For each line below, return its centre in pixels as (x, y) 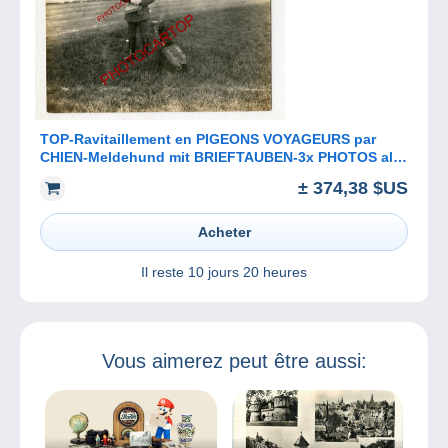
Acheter (224, 232)
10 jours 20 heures (247, 272)
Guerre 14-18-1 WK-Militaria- (135, 174)
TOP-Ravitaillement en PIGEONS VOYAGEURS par (208, 138)
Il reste (164, 272)
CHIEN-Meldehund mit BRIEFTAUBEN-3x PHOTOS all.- (223, 156)
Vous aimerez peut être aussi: (234, 361)
